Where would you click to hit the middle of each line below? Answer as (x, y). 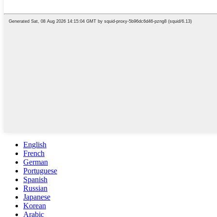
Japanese (37, 197)
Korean (35, 205)
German (36, 162)
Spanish (35, 179)
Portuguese (40, 170)
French (34, 153)
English (35, 144)
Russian (35, 188)
